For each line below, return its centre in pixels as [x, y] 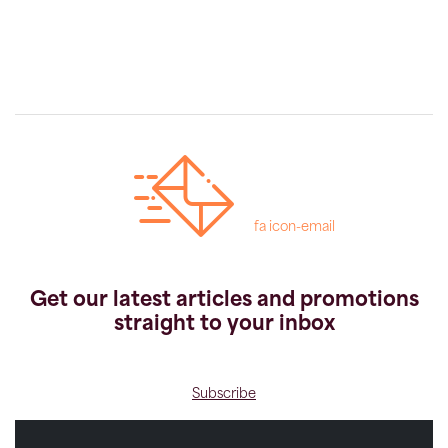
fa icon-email [294, 228]
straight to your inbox [224, 325]
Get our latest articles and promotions [224, 301]
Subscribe [224, 395]
